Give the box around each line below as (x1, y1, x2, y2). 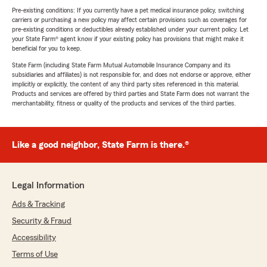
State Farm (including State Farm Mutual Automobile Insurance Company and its (12, 61, 231, 69)
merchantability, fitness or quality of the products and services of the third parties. (12, 100, 236, 107)
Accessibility (12, 234, 56, 242)
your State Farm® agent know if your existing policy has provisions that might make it (12, 35, 244, 42)
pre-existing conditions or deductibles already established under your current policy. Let (12, 26, 249, 33)
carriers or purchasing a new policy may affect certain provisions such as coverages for (12, 16, 247, 23)
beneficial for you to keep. (12, 45, 82, 52)
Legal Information (12, 181, 85, 190)
